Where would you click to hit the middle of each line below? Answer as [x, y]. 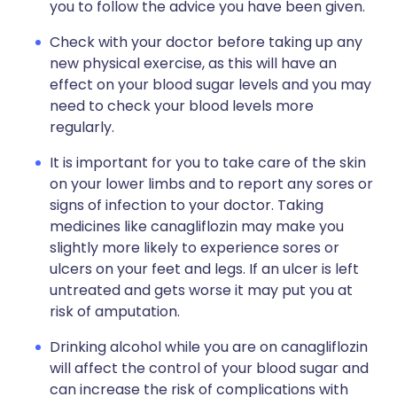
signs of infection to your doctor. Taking [187, 205]
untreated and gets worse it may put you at [201, 290]
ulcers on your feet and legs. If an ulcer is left [204, 269]
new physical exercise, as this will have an [193, 63]
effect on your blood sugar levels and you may [210, 85]
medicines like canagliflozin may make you [197, 226]
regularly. [82, 127]
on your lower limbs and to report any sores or [211, 184]
